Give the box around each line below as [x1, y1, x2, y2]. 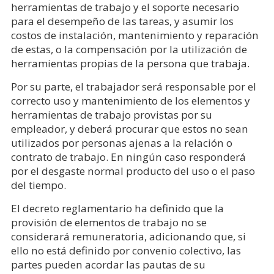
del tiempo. [10, 178, 66, 192]
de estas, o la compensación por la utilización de [10, 42, 247, 56]
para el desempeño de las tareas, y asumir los [10, 14, 234, 28]
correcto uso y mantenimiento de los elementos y [10, 94, 250, 108]
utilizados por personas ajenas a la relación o [10, 136, 232, 150]
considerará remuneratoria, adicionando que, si [10, 229, 246, 243]
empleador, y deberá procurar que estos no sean [10, 122, 248, 136]
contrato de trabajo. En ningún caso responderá [10, 150, 246, 164]
